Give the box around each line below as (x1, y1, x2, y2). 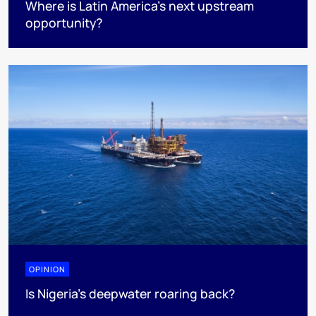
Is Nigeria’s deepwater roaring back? (25, 284, 235, 302)
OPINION (29, 263, 66, 274)
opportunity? (25, 14, 102, 32)
